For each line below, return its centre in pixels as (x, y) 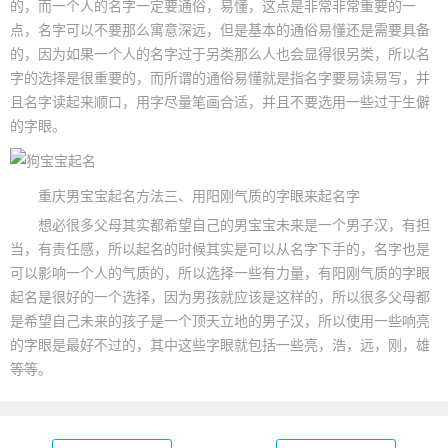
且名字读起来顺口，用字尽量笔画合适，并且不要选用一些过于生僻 (220, 100)
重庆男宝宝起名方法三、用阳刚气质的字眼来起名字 (185, 195)
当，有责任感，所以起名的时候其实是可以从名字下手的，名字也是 (220, 248)
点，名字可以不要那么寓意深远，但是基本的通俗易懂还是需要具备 (220, 28)
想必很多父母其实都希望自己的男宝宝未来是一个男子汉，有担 (220, 224)
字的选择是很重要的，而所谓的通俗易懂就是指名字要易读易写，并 (220, 76)
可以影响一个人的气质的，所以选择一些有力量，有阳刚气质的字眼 (220, 272)
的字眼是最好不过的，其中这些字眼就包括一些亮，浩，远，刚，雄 (220, 344)
